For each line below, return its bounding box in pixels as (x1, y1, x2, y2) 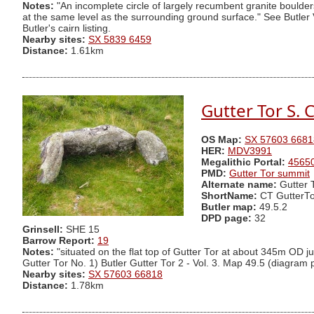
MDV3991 (228, 146, 272, 157)
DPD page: (201, 213, 252, 224)
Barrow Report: (22, 235, 95, 247)
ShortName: (201, 191, 257, 202)
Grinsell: (22, 224, 66, 235)
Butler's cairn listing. (22, 23, 111, 34)
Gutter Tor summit (229, 168, 310, 179)
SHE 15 (66, 224, 100, 235)
